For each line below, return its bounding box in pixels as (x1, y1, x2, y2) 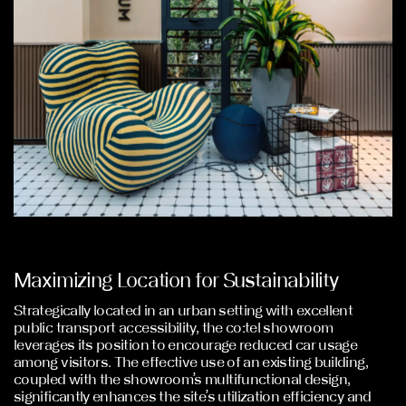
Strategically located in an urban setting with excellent (14, 302, 353, 319)
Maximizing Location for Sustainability (14, 269, 339, 292)
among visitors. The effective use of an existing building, (14, 353, 368, 371)
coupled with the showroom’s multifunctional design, (14, 371, 351, 388)
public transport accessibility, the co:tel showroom (14, 319, 333, 336)
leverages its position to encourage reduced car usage (14, 336, 358, 353)
